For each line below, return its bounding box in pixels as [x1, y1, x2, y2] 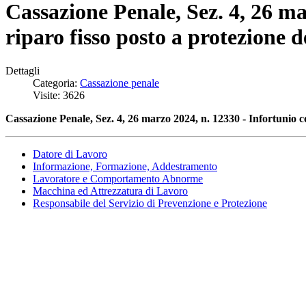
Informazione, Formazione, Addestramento [33, 160, 217, 172]
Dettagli [5, 64, 40, 76]
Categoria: [33, 76, 80, 89]
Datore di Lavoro [33, 148, 107, 160]
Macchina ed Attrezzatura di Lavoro [33, 184, 188, 197]
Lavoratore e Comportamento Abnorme [33, 172, 203, 184]
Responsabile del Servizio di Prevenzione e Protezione [33, 197, 267, 209]
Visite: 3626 [33, 89, 85, 101]
